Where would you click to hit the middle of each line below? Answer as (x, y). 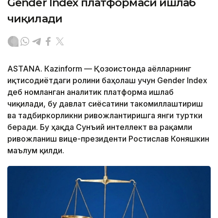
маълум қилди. (36, 151)
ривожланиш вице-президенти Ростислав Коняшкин (108, 139)
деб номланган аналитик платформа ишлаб (91, 92)
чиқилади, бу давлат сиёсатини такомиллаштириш (105, 104)
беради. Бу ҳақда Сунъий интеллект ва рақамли (100, 127)
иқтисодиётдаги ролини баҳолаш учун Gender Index (107, 81)
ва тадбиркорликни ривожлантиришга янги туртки (105, 116)
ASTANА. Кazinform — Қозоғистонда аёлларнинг (99, 69)
